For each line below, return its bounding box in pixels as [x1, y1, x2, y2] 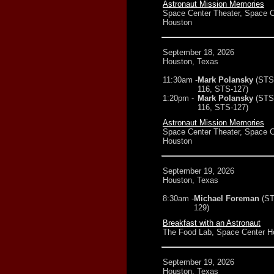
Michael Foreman [194, 194, 259, 203]
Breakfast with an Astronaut [163, 218, 261, 228]
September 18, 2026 [163, 48, 234, 57]
